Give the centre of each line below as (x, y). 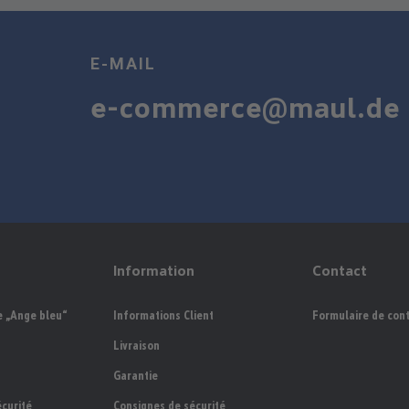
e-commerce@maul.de (245, 108)
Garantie (136, 376)
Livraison (136, 346)
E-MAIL (123, 63)
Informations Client (163, 315)
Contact (340, 271)
